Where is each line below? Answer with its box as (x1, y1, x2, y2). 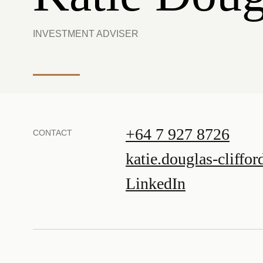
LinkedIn (126, 174, 186, 193)
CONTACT (33, 128, 72, 137)
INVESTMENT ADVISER (33, 29, 139, 39)
